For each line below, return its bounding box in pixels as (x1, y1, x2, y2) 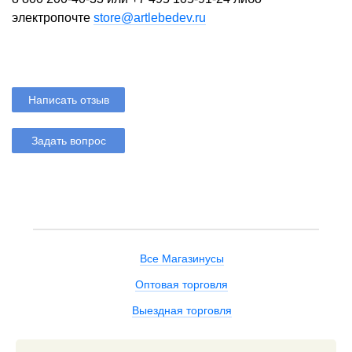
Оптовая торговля (135, 278, 228, 291)
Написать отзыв (27, 93, 109, 107)
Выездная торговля (131, 304, 232, 317)
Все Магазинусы (139, 252, 224, 266)
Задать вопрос (31, 134, 106, 148)
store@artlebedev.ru (93, 10, 206, 24)
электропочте (12, 10, 93, 24)
